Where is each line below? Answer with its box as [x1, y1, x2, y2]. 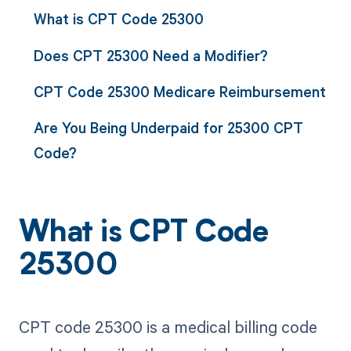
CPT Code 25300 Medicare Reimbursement [33, 81, 326, 101]
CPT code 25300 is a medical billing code [18, 316, 317, 338]
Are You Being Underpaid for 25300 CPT [33, 118, 303, 138]
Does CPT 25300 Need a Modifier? [33, 45, 268, 65]
